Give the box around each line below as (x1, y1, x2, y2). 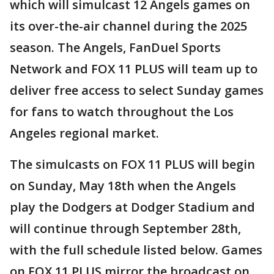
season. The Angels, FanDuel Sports (10, 39, 221, 56)
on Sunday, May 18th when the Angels (10, 177, 236, 194)
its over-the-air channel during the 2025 (10, 18, 247, 35)
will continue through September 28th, (10, 220, 241, 237)
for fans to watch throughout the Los (10, 103, 234, 120)
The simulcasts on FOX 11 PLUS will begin (10, 156, 255, 173)
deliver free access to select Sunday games (10, 82, 264, 99)
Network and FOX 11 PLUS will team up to (10, 61, 257, 78)
